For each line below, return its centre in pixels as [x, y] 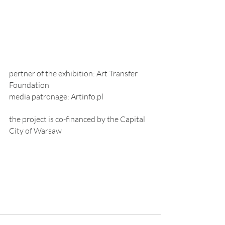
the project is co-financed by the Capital [78, 119]
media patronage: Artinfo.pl [57, 97]
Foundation [29, 85]
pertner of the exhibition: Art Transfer [74, 74]
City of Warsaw [35, 131]
